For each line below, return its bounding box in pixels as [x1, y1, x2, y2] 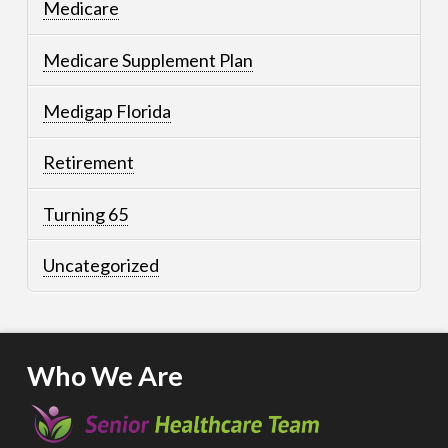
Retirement [43, 151, 135, 174]
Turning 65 [43, 202, 129, 225]
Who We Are [26, 358, 183, 392]
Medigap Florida [43, 100, 172, 123]
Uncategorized [43, 254, 160, 277]
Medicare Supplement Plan [43, 48, 254, 71]
